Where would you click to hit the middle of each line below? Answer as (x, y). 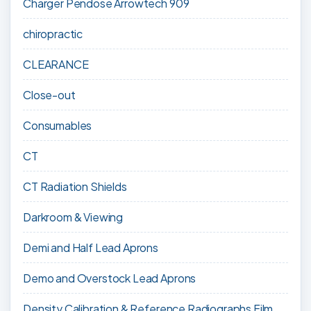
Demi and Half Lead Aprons (91, 248)
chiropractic (53, 34)
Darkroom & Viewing (73, 217)
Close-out (49, 95)
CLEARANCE (56, 65)
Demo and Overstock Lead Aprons (110, 278)
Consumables (58, 126)
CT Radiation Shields (75, 187)
